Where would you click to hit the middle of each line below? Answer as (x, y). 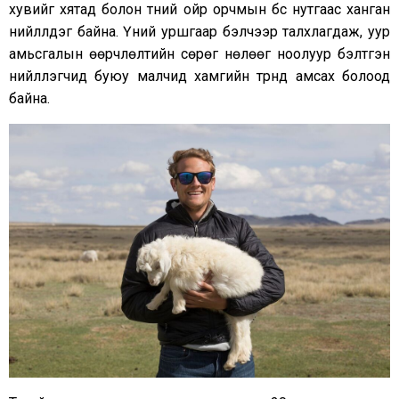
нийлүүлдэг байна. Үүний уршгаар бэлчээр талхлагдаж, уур (199, 32)
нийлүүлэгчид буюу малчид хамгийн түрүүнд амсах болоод (199, 77)
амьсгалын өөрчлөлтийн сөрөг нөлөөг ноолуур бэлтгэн (199, 54)
